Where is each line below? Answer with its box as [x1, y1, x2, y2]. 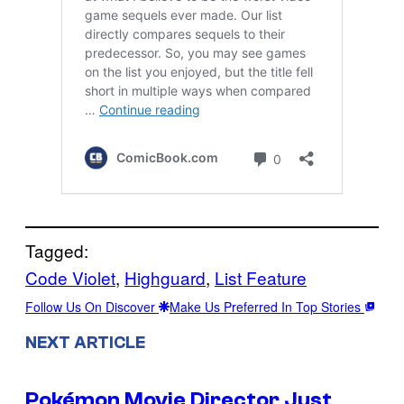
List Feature [215, 264, 307, 289]
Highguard [124, 264, 206, 289]
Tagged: [25, 237, 88, 262]
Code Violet [25, 264, 115, 289]
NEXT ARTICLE [25, 332, 145, 353]
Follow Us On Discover [25, 297, 159, 316]
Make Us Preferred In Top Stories [170, 297, 364, 316]
